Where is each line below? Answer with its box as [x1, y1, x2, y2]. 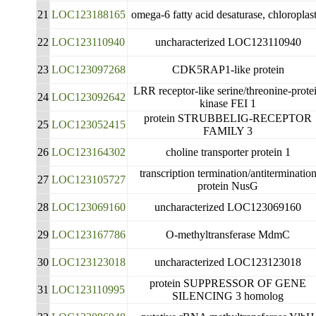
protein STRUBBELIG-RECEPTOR [144, 112, 312, 124]
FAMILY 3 [203, 125, 253, 137]
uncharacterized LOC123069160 [154, 201, 302, 213]
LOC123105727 [51, 174, 126, 186]
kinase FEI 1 [200, 97, 257, 109]
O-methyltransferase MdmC [166, 229, 291, 241]
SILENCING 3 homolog [172, 290, 284, 302]
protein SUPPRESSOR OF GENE [150, 277, 307, 289]
